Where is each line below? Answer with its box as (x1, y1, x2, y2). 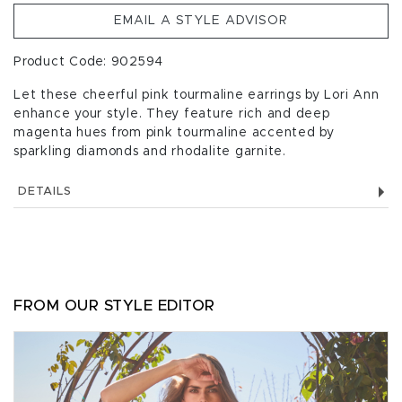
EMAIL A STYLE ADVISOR (114, 14, 288, 27)
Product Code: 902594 (13, 56, 163, 68)
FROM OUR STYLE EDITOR (13, 298, 215, 313)
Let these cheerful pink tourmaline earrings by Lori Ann (13, 89, 380, 101)
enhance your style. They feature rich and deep (13, 108, 330, 120)
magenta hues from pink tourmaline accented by (13, 127, 335, 139)
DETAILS (18, 186, 72, 197)
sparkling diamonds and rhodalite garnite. (13, 145, 286, 158)
